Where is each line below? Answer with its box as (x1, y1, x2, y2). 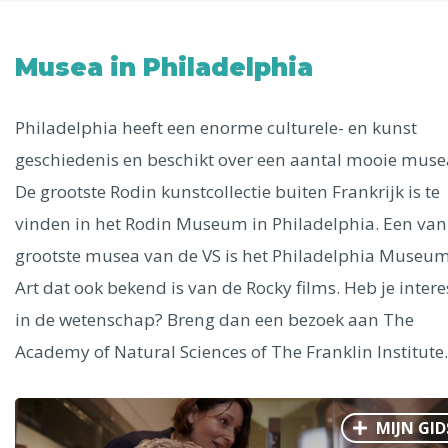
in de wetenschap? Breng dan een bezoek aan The (15, 308, 414, 331)
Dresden (40, 314, 152, 343)
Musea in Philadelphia (15, 52, 313, 82)
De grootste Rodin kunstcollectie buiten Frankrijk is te (15, 180, 440, 203)
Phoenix (40, 164, 149, 193)
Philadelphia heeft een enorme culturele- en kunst (15, 116, 417, 139)
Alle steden (15, 32, 157, 59)
